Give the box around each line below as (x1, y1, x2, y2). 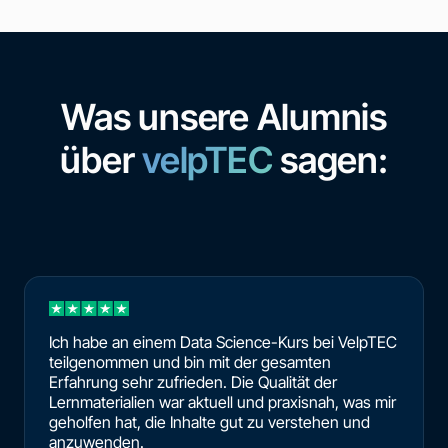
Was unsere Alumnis (61, 94, 387, 139)
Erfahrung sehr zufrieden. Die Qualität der (49, 371, 337, 392)
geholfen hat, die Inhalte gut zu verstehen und (49, 411, 370, 432)
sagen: (272, 137, 388, 182)
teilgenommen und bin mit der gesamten (49, 351, 331, 372)
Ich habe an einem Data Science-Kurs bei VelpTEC (49, 331, 397, 352)
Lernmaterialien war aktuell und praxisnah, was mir (49, 391, 396, 412)
